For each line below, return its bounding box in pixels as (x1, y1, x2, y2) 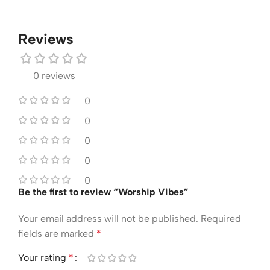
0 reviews (33, 69, 75, 81)
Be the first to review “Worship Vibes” (18, 186, 189, 198)
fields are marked (18, 227, 96, 239)
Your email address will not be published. (18, 212, 198, 224)
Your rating (18, 251, 69, 263)
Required (201, 212, 241, 224)
